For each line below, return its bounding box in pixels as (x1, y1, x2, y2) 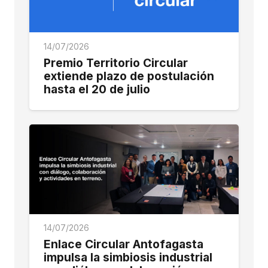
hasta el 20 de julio (44, 81, 150, 96)
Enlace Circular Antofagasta (44, 237, 203, 252)
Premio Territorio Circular (44, 55, 188, 70)
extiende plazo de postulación (44, 68, 214, 83)
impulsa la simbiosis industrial (44, 250, 212, 265)
